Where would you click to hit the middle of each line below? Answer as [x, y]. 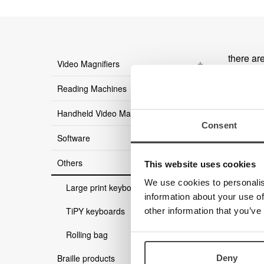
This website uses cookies [200, 164]
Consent [219, 125]
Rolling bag [87, 235]
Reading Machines [92, 89]
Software [74, 138]
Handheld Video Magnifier [105, 113]
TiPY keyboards [95, 211]
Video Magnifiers [88, 64]
